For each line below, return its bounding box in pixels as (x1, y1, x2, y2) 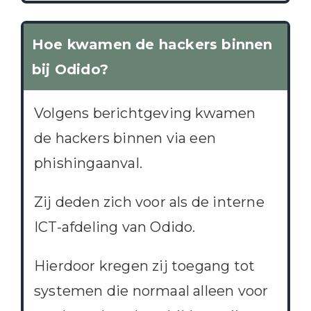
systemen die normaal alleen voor (33, 283, 269, 300)
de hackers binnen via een (33, 130, 216, 147)
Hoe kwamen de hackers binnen (31, 36, 273, 53)
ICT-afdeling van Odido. (33, 219, 196, 236)
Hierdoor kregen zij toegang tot (33, 258, 255, 275)
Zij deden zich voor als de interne (33, 194, 264, 211)
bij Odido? (31, 61, 108, 78)
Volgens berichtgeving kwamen (33, 105, 256, 122)
